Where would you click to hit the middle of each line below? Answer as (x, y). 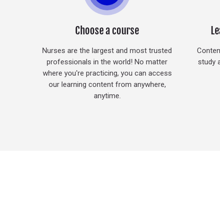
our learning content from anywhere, (107, 84)
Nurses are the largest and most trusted (107, 50)
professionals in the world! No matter (107, 62)
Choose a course (107, 30)
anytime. (107, 96)
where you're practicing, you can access (107, 73)
